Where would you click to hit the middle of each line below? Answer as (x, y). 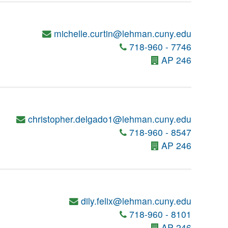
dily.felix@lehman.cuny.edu (136, 201)
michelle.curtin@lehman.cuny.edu (123, 33)
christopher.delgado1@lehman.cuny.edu (110, 119)
